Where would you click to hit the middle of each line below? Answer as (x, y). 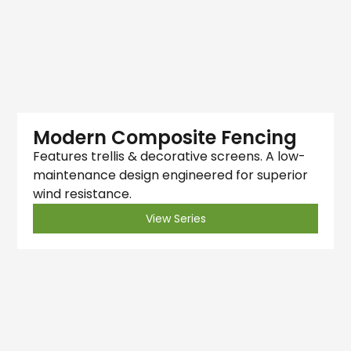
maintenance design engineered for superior (171, 175)
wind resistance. (83, 194)
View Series (175, 219)
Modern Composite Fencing (165, 138)
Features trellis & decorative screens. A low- (170, 157)
